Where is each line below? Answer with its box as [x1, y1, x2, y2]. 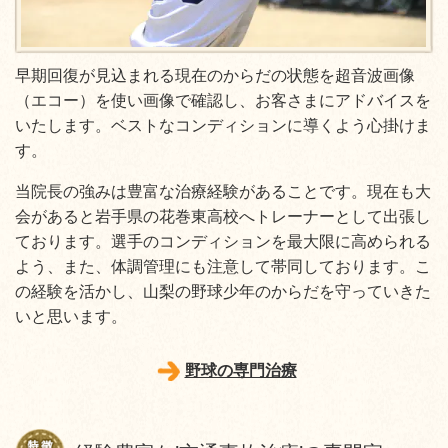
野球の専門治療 [184, 361, 297, 379]
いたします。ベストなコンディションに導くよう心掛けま [15, 116, 431, 134]
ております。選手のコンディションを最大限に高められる [15, 232, 431, 250]
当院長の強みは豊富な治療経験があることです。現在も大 [15, 182, 431, 200]
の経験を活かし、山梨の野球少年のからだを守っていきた [15, 282, 431, 300]
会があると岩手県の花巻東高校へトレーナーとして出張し [15, 207, 431, 225]
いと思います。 [15, 307, 127, 325]
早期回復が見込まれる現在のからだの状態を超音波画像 [15, 66, 415, 84]
